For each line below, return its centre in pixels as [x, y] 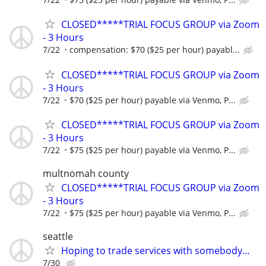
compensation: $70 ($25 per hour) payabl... [155, 50]
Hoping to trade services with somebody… [156, 251]
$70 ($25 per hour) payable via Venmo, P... [153, 100]
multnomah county [86, 173]
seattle [58, 237]
